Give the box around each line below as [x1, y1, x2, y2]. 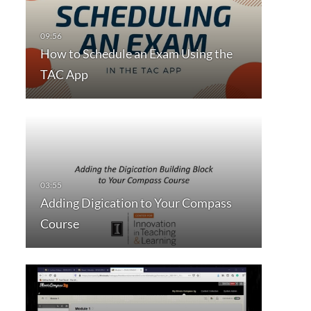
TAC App [40, 67, 88, 83]
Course [40, 216, 79, 232]
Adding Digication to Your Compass [40, 195, 232, 211]
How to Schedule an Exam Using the [40, 46, 233, 62]
